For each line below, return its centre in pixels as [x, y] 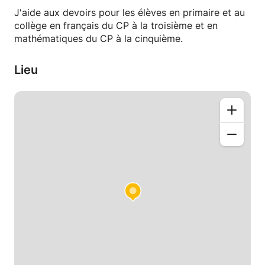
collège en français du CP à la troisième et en [116, 25]
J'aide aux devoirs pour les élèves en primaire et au [130, 12]
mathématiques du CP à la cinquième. [98, 38]
